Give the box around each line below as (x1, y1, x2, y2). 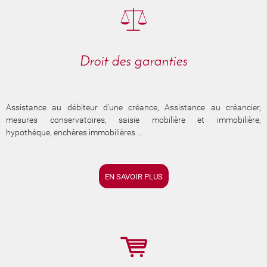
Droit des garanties (79, 54, 188, 69)
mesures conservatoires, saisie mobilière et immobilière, (6, 114, 261, 125)
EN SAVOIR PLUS (104, 172, 163, 181)
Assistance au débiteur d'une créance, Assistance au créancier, (6, 102, 261, 112)
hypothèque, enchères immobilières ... (6, 127, 142, 137)
